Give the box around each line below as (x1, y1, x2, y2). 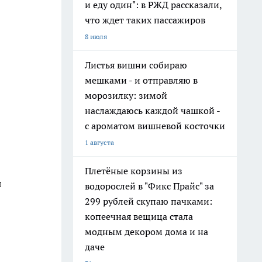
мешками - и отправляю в (85, 74, 198, 86)
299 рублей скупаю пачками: (85, 195, 212, 207)
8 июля (85, 32, 107, 41)
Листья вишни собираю (85, 59, 187, 71)
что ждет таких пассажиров (85, 14, 205, 26)
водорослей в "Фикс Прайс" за (85, 180, 214, 192)
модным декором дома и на (85, 226, 208, 237)
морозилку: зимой (85, 89, 167, 101)
